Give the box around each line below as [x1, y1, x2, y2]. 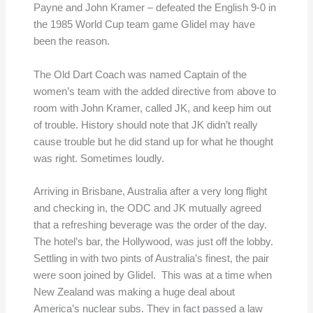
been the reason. [33, 36, 110, 48]
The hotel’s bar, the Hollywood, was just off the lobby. [33, 236, 273, 248]
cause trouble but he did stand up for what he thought [33, 136, 273, 147]
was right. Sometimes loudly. [33, 152, 164, 164]
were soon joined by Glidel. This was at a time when [33, 270, 272, 282]
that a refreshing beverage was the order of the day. [33, 219, 267, 231]
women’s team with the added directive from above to [33, 85, 276, 97]
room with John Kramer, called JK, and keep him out [33, 102, 271, 114]
